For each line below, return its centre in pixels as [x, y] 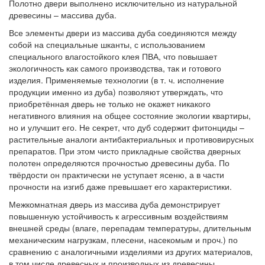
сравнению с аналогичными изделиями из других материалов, [131, 251]
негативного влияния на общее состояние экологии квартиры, [130, 115]
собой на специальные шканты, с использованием [107, 44]
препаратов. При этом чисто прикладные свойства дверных [125, 151]
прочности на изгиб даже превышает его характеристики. [120, 186]
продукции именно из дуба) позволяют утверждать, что [116, 91]
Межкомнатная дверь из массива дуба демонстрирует [114, 204]
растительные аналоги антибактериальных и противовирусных [131, 139]
